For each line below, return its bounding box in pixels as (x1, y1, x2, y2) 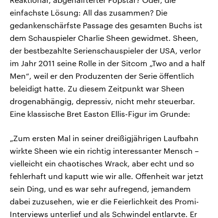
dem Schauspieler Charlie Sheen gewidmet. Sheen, (10, 33, 199, 43)
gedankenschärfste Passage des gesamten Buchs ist (10, 20, 202, 30)
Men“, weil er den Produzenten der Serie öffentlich (10, 71, 194, 81)
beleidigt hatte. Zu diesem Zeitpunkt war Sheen (10, 84, 184, 93)
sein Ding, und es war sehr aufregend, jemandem (10, 184, 191, 194)
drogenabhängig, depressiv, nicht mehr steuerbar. (10, 96, 195, 106)
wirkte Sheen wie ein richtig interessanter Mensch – (10, 146, 199, 156)
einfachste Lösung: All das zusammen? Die (10, 8, 167, 18)
